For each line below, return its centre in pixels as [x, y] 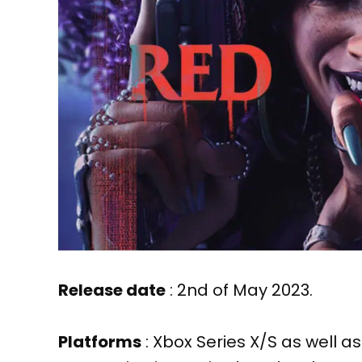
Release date [112, 290]
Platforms [100, 342]
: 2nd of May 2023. [239, 290]
